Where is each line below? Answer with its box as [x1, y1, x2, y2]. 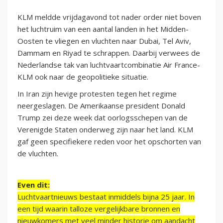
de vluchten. [17, 148, 58, 159]
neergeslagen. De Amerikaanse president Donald [17, 101, 185, 111]
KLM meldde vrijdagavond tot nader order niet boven [17, 12, 201, 22]
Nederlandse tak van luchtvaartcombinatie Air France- [17, 60, 200, 70]
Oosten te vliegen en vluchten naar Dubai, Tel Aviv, [17, 36, 191, 46]
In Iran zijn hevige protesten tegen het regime [17, 89, 177, 99]
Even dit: [17, 180, 50, 190]
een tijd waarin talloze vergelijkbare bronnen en [17, 204, 180, 214]
